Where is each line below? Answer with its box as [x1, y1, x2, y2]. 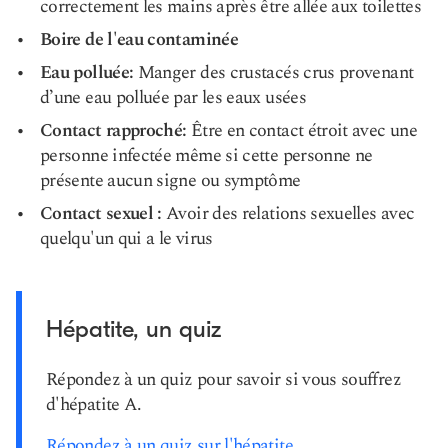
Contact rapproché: [40, 117, 187, 144]
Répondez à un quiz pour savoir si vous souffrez [46, 366, 401, 393]
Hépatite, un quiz [46, 315, 221, 343]
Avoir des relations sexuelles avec [161, 200, 415, 227]
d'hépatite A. [46, 391, 142, 418]
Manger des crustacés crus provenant [133, 59, 414, 86]
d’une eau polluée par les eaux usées [40, 84, 306, 111]
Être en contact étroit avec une [186, 117, 418, 144]
